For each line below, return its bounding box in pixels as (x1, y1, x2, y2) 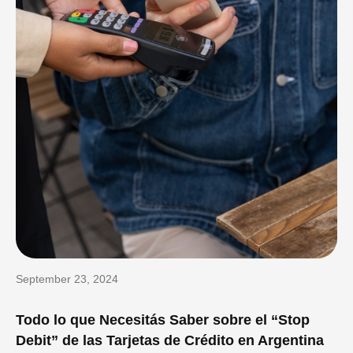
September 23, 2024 (16, 272, 119, 285)
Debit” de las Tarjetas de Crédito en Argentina (16, 332, 325, 348)
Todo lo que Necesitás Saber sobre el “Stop (16, 311, 310, 328)
